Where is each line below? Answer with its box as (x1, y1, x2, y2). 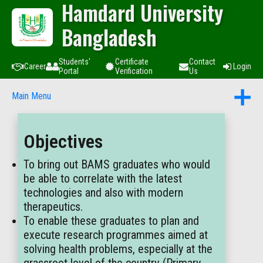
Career (24, 62, 46, 71)
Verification (114, 66, 153, 76)
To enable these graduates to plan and (23, 214, 199, 228)
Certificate (114, 57, 149, 66)
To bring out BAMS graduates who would (23, 157, 210, 171)
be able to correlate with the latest (23, 171, 182, 186)
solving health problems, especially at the (23, 242, 213, 256)
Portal (59, 66, 79, 76)
